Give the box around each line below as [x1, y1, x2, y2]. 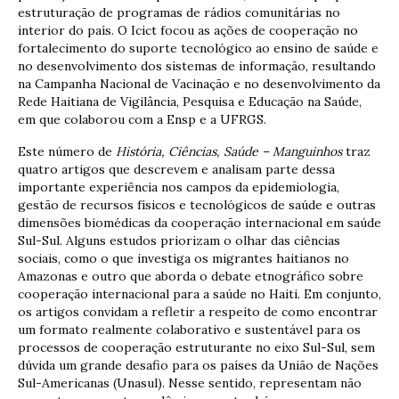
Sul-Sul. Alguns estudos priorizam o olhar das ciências [18, 232, 340, 248]
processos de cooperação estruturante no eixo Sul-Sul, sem [18, 338, 375, 355]
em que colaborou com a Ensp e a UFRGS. [18, 110, 266, 127]
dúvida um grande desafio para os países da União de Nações [18, 356, 379, 373]
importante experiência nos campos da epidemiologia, [18, 178, 339, 195]
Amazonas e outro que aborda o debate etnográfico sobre [18, 267, 363, 284]
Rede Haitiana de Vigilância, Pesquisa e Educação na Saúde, [18, 93, 362, 110]
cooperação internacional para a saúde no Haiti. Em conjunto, [18, 285, 381, 302]
